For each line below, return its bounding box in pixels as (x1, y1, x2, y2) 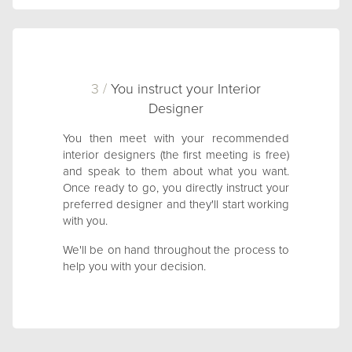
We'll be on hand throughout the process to (63, 243, 289, 257)
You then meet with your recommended (63, 131, 289, 145)
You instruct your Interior (107, 80, 261, 97)
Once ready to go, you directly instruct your (63, 181, 289, 195)
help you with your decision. (63, 259, 206, 273)
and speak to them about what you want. (63, 164, 289, 178)
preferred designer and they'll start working (63, 197, 289, 211)
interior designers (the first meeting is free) (63, 148, 289, 162)
